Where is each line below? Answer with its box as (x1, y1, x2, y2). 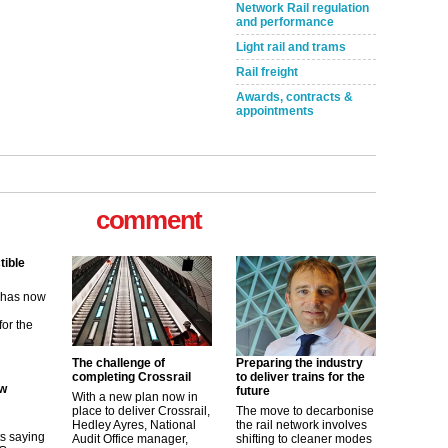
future (236, 384, 270, 398)
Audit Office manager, (72, 432, 188, 446)
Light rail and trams (236, 40, 346, 54)
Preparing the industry (236, 356, 363, 370)
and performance (236, 15, 334, 29)
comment (96, 205, 202, 235)
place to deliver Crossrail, (72, 404, 210, 418)
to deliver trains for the (236, 370, 365, 384)
